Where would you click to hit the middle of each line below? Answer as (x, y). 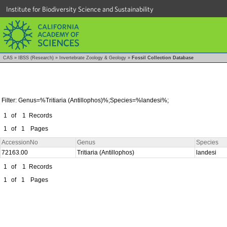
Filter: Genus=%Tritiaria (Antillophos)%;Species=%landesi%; (85, 100)
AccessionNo (20, 142)
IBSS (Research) (36, 58)
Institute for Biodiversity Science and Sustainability (80, 9)
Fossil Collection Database (163, 58)
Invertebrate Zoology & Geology (93, 58)
